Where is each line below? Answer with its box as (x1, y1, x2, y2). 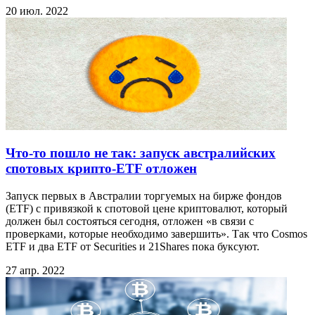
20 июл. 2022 (6, 4, 68, 17)
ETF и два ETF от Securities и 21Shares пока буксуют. (6, 240, 259, 252)
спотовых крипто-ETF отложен (6, 161, 197, 176)
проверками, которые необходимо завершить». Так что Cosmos (6, 228, 307, 240)
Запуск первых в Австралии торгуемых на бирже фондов (6, 190, 282, 202)
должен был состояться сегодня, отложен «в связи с (6, 215, 254, 227)
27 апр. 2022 (6, 264, 65, 276)
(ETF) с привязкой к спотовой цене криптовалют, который (6, 202, 288, 214)
